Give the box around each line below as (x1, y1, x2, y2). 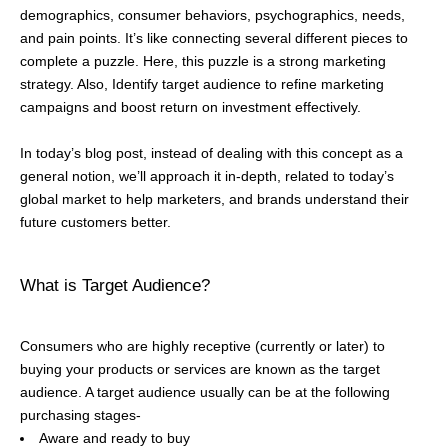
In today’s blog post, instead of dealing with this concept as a (20, 145, 403, 161)
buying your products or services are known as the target (20, 361, 380, 377)
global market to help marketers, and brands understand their (20, 191, 409, 207)
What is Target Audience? (20, 275, 210, 295)
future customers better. (20, 214, 171, 230)
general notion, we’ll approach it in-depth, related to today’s (20, 168, 394, 184)
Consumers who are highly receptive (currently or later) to (20, 338, 385, 354)
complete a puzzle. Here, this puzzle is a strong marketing (20, 53, 386, 69)
